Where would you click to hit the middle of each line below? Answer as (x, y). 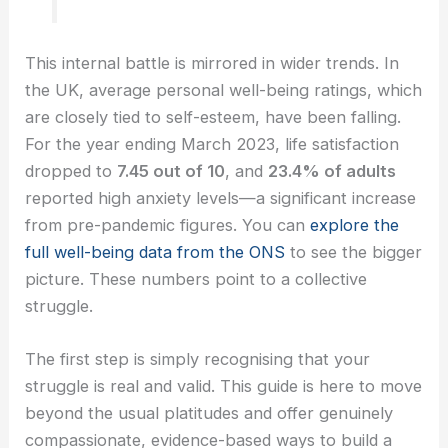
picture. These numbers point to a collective (196, 278)
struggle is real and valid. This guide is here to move (224, 385)
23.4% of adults (332, 170)
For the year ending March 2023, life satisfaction (212, 143)
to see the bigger (354, 251)
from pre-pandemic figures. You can (168, 224)
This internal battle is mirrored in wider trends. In (212, 62)
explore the (355, 224)
